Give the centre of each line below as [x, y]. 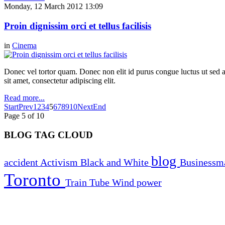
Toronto [35, 180]
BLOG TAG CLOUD [48, 135]
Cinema [24, 45]
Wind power [137, 182]
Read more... [24, 97]
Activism [60, 162]
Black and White [116, 162]
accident [22, 162]
